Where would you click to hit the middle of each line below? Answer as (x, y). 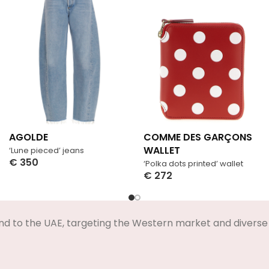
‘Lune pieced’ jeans (47, 150)
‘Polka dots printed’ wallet (193, 163)
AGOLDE (29, 137)
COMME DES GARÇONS (198, 137)
